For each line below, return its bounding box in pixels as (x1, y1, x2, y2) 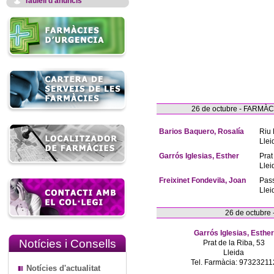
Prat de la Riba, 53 (202, 239, 265, 247)
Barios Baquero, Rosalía (159, 127, 244, 136)
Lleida (223, 248, 244, 257)
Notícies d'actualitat (26, 264, 100, 273)
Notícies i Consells (18, 237, 116, 250)
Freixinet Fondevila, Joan (159, 176, 246, 185)
